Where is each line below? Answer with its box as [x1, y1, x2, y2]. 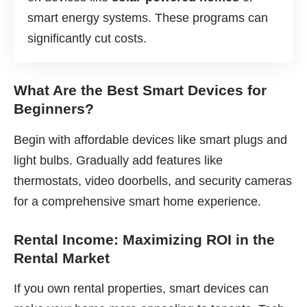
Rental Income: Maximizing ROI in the [14, 231, 275, 247]
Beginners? [14, 101, 94, 117]
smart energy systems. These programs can [27, 11, 268, 25]
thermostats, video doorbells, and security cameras [14, 173, 292, 188]
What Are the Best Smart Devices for [14, 82, 267, 99]
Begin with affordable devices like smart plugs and [14, 132, 287, 147]
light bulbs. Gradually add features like [14, 153, 223, 167]
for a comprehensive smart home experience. [14, 194, 261, 208]
